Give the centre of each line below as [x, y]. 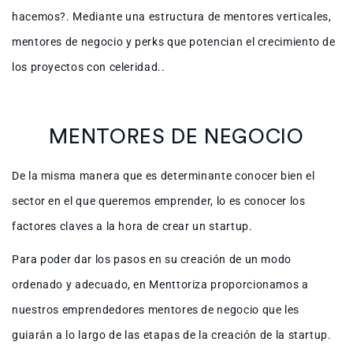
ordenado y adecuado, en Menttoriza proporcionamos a [160, 285]
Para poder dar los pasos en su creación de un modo [152, 260]
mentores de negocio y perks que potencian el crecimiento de [174, 42]
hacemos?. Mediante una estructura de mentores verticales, [172, 17]
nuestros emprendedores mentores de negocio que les [156, 310]
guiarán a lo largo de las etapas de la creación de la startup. [172, 335]
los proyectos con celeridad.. [89, 67]
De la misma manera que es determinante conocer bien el [163, 176]
